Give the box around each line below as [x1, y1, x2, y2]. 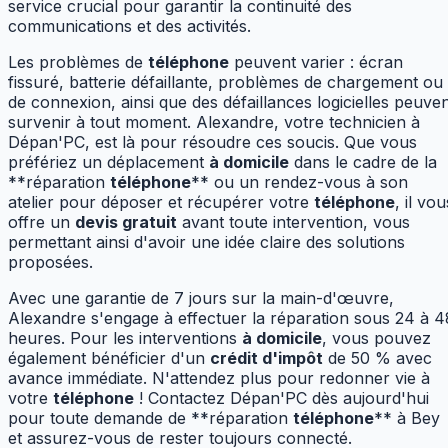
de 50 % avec [323, 348, 432, 369]
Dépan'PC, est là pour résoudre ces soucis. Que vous [8, 132, 417, 153]
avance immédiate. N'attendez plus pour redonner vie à [8, 368, 430, 389]
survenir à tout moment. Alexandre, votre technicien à [8, 112, 420, 133]
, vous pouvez [322, 328, 431, 349]
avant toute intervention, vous [177, 212, 410, 233]
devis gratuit [75, 212, 177, 233]
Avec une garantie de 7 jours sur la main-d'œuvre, [8, 288, 394, 309]
